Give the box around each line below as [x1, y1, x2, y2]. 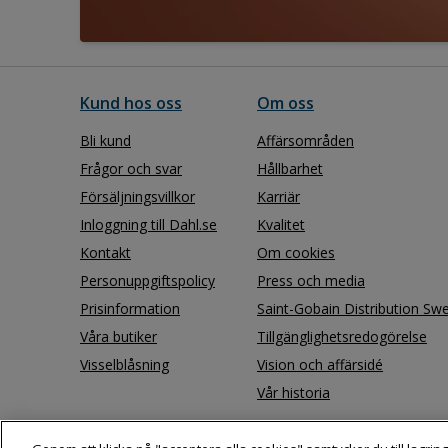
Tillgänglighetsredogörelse [257, 327, 427, 346]
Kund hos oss [80, 92, 182, 114]
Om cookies [257, 243, 335, 262]
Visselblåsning [80, 355, 169, 374]
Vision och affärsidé [257, 355, 383, 374]
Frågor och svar [80, 159, 182, 178]
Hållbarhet [257, 159, 323, 178]
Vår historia [257, 383, 330, 402]
